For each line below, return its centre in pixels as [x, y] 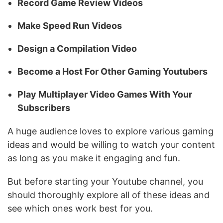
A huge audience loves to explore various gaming [111, 131]
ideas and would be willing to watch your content [111, 145]
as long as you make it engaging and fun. [94, 158]
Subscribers [44, 108]
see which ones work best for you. [80, 208]
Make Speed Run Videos [70, 26]
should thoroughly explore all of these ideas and [109, 195]
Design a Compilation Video [77, 49]
